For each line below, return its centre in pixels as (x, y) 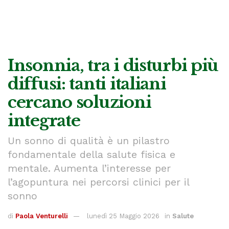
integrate (44, 121)
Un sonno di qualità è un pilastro (89, 141)
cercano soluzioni (79, 102)
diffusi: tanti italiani (87, 84)
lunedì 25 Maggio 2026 (123, 216)
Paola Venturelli (42, 216)
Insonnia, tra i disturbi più (113, 65)
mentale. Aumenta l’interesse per (89, 168)
